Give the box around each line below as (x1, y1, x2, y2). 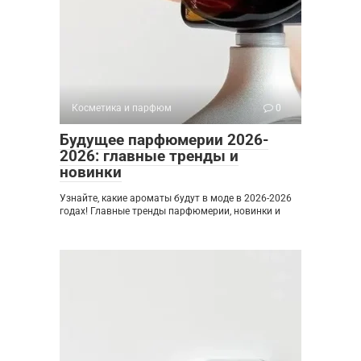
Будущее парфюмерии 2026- (60, 130, 268, 149)
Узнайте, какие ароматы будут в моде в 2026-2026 (60, 192, 292, 204)
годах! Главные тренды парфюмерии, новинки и (60, 205, 280, 217)
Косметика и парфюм (72, 102, 172, 114)
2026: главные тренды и (60, 146, 239, 165)
